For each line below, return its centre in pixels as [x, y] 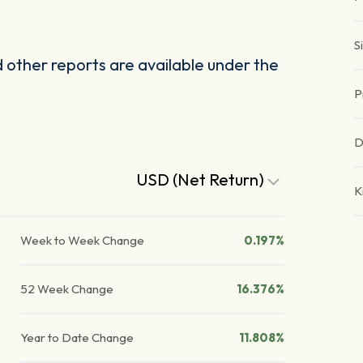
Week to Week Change [83, 241]
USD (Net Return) [203, 180]
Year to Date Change [77, 338]
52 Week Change [67, 289]
